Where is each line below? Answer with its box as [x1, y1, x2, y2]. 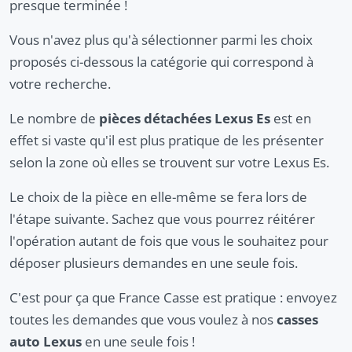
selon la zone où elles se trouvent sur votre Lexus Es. [9, 153, 329, 172]
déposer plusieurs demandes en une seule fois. [9, 254, 298, 273]
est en [270, 109, 311, 128]
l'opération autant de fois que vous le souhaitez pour [9, 232, 328, 251]
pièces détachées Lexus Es [99, 109, 270, 128]
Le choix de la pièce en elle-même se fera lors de [9, 188, 307, 207]
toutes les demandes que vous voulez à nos [9, 310, 277, 329]
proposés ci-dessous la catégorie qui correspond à [9, 53, 313, 71]
